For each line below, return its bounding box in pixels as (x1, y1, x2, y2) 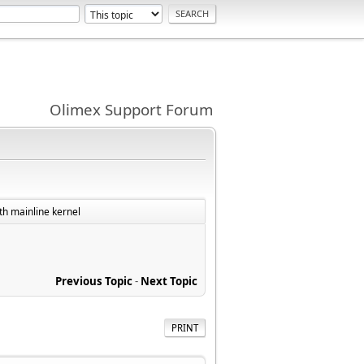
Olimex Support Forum (50, 99, 213, 119)
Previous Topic (55, 273, 132, 288)
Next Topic (141, 273, 197, 288)
